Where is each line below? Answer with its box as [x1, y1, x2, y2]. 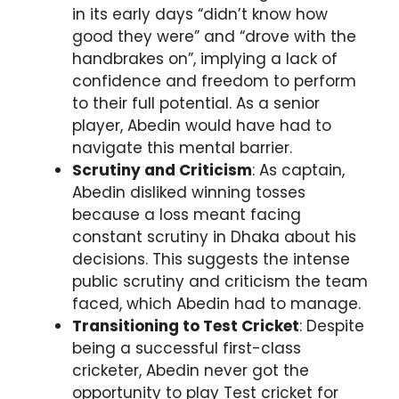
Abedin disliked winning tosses [72, 182, 305, 204]
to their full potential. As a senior [72, 93, 320, 115]
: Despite [299, 315, 364, 338]
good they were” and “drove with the [72, 26, 356, 48]
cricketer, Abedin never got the [72, 360, 309, 382]
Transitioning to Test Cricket [72, 315, 299, 338]
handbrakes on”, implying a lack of [72, 48, 338, 70]
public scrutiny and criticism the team [72, 271, 368, 293]
